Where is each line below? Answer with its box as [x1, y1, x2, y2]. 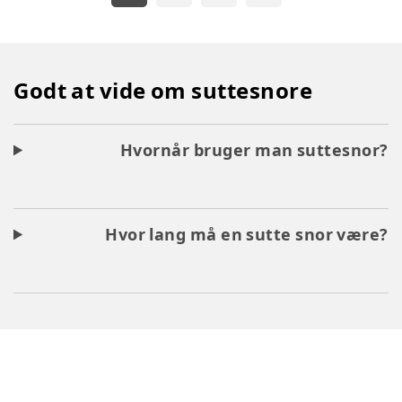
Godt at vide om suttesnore [13, 75, 313, 105]
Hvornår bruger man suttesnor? [119, 139, 389, 161]
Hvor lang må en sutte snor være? [105, 223, 389, 245]
